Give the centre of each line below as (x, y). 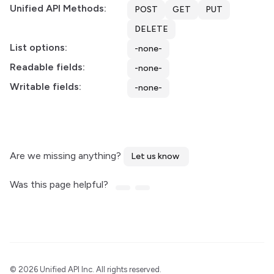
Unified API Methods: (58, 8)
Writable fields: (46, 87)
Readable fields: (47, 67)
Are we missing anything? (67, 156)
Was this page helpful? (60, 184)
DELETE (151, 29)
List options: (39, 47)
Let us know (155, 156)
